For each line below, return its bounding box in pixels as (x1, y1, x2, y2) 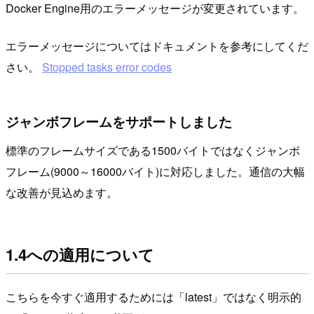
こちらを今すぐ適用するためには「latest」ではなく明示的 (6, 289, 301, 306)
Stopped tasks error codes (42, 59, 172, 76)
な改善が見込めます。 (6, 184, 118, 201)
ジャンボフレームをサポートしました (6, 111, 232, 131)
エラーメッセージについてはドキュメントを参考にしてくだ (6, 38, 308, 55)
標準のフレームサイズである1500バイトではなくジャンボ (6, 142, 300, 159)
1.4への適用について (6, 243, 154, 266)
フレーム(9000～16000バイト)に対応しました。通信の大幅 (6, 163, 305, 180)
